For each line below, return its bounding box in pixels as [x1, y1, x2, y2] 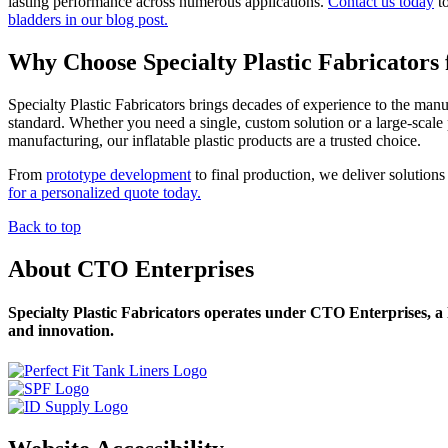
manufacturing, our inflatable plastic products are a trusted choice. [8, 132, 421, 150]
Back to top [8, 218, 81, 236]
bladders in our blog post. [8, 11, 168, 29]
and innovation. [8, 322, 114, 340]
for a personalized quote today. [8, 184, 201, 202]
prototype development [46, 166, 191, 184]
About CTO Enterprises [8, 256, 254, 283]
